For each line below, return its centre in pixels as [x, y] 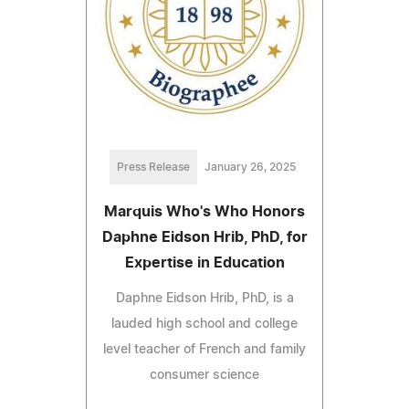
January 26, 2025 [250, 168]
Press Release [153, 168]
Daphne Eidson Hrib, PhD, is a [204, 299]
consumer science [204, 376]
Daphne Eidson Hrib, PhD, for [204, 238]
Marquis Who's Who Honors [204, 212]
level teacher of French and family [204, 350]
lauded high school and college [204, 325]
